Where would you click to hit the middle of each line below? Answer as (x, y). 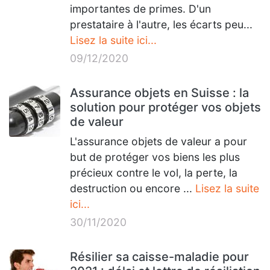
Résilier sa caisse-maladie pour (159, 257)
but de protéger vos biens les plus (155, 157)
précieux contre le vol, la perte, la (154, 173)
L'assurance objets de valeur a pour (159, 141)
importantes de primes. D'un (140, 9)
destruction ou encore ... (133, 188)
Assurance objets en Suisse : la (159, 93)
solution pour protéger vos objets (165, 107)
